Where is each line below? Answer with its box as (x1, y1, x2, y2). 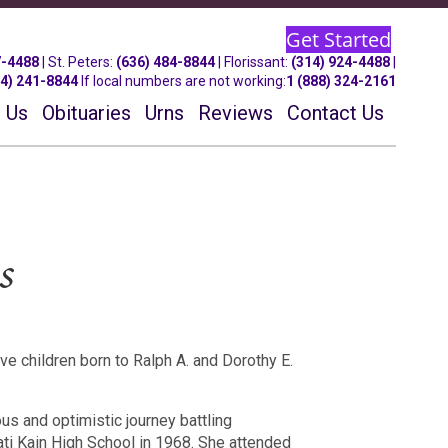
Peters (68, 54, 111, 70)
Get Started (286, 26, 392, 53)
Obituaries (42, 101, 132, 125)
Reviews (198, 101, 274, 125)
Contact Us (287, 101, 385, 125)
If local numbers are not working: (78, 73, 287, 89)
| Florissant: (215, 54, 292, 70)
